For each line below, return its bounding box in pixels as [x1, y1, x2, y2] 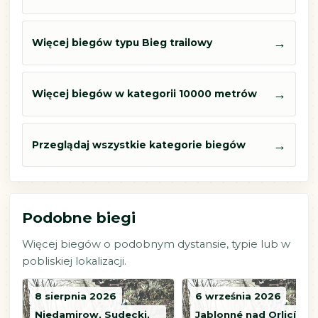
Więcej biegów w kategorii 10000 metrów [32, 87, 257, 99]
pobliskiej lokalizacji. [21, 254, 126, 268]
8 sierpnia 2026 [35, 290, 117, 302]
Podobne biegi [21, 209, 136, 226]
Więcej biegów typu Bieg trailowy [32, 37, 212, 49]
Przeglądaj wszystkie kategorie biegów [32, 138, 246, 150]
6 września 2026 [195, 290, 282, 302]
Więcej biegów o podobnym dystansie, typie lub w [21, 237, 290, 251]
